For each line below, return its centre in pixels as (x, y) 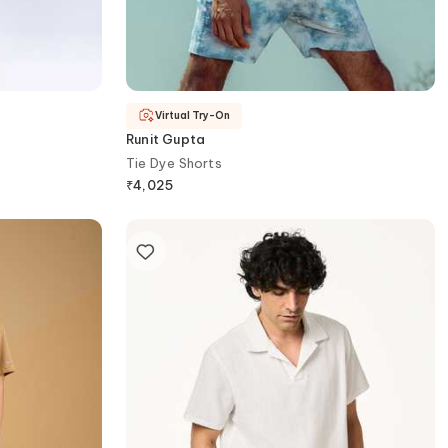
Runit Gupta (166, 138)
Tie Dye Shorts (174, 162)
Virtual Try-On (192, 116)
